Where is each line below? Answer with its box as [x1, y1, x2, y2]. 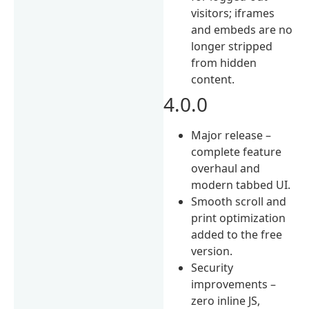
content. [191, 71, 235, 87]
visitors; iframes [191, 5, 275, 21]
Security [191, 259, 234, 275]
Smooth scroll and [191, 193, 287, 209]
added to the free [191, 226, 283, 242]
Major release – [191, 127, 272, 143]
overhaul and [191, 160, 261, 176]
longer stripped [191, 38, 273, 54]
